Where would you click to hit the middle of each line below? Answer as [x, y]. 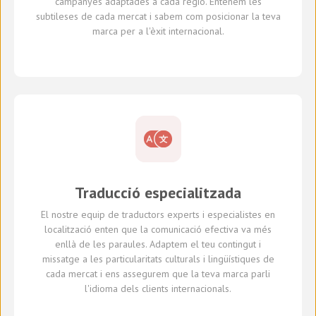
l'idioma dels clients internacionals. [158, 289]
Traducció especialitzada [158, 193]
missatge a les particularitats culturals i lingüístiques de [158, 259]
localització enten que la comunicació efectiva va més [158, 230]
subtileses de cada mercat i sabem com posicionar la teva [158, 17]
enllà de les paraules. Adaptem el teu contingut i [158, 244]
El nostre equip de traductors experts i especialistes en [158, 215]
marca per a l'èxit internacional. [158, 31]
